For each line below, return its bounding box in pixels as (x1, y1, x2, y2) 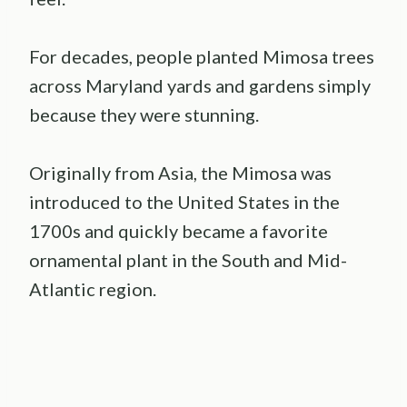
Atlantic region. (29, 278, 156, 301)
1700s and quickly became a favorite (29, 220, 328, 243)
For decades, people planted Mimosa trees (29, 45, 374, 68)
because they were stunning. (29, 104, 259, 126)
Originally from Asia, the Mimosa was (29, 162, 332, 184)
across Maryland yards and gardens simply (29, 74, 371, 97)
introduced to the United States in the (29, 191, 340, 213)
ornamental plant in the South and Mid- (29, 249, 347, 272)
